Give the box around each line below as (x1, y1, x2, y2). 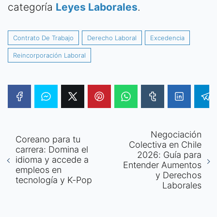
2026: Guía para (137, 149, 201, 160)
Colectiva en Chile (129, 139, 201, 150)
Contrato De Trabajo (13, 33, 74, 42)
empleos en (15, 165, 62, 175)
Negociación (151, 129, 201, 139)
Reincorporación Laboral (13, 51, 86, 59)
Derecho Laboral (87, 33, 137, 42)
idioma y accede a (15, 155, 89, 165)
